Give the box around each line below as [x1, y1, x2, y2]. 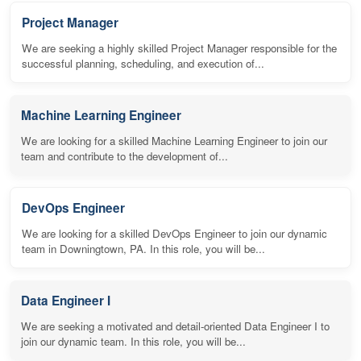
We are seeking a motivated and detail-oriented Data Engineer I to [21, 317, 330, 334]
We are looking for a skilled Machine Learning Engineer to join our [21, 132, 327, 148]
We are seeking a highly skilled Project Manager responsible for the [22, 39, 337, 56]
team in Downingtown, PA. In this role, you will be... [22, 240, 265, 256]
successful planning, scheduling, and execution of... [22, 55, 264, 71]
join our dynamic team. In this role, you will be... [21, 333, 246, 349]
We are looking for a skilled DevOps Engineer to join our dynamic [22, 225, 327, 241]
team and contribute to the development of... [21, 147, 228, 164]
